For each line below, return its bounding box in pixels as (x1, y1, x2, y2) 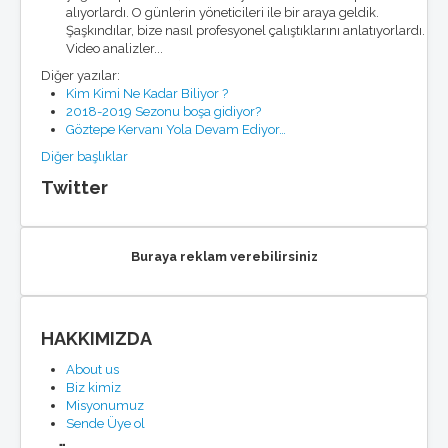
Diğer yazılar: (41, 68, 120, 83)
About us (66, 362, 119, 377)
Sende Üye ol (66, 416, 145, 431)
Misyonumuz (66, 398, 144, 413)
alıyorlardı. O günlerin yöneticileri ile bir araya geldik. (66, 5, 379, 20)
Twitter (41, 177, 108, 198)
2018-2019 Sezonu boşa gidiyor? (66, 104, 261, 119)
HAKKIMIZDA (41, 328, 152, 349)
